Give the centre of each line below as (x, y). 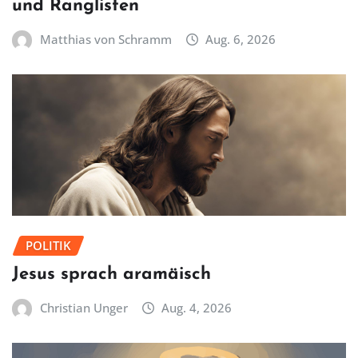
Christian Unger (84, 307)
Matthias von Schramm (105, 39)
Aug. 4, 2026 (197, 307)
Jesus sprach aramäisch (111, 274)
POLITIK (48, 246)
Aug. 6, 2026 (241, 39)
